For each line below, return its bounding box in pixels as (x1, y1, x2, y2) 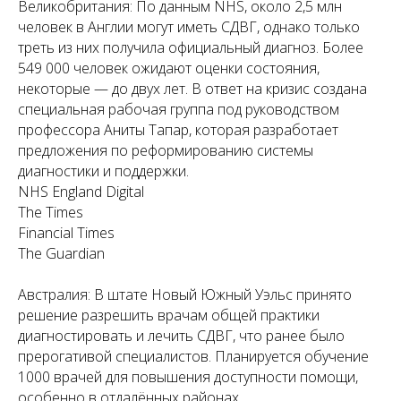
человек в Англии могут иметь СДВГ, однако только (18, 17, 360, 37)
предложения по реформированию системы (18, 141, 313, 160)
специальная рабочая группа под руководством (18, 99, 339, 119)
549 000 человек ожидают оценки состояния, (18, 58, 320, 78)
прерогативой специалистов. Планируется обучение (18, 346, 369, 366)
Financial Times (18, 223, 115, 243)
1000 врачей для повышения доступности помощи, (18, 367, 358, 387)
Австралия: (18, 285, 90, 304)
